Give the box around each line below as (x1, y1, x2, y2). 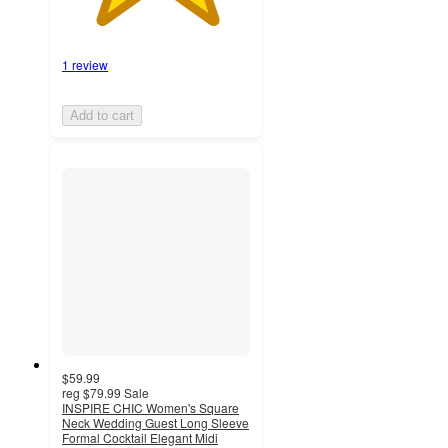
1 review (62, 55, 108, 73)
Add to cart (70, 107, 134, 123)
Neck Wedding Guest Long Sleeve (62, 413, 249, 431)
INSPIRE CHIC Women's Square (62, 398, 239, 416)
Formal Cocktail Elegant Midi (62, 428, 218, 446)
